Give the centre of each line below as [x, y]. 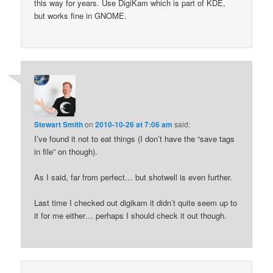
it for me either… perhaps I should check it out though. [131, 215]
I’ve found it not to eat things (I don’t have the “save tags [135, 138]
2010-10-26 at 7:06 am [134, 124]
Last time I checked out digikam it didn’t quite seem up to [136, 202]
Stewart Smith [59, 124]
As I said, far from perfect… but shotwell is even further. [133, 177]
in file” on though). [66, 151]
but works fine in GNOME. [81, 16]
